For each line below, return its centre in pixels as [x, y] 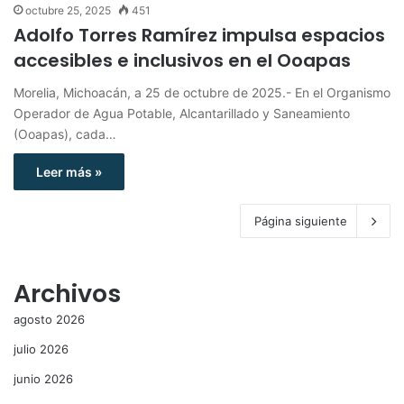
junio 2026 [43, 378]
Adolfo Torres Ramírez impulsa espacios [199, 35]
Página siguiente [301, 220]
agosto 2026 [49, 319]
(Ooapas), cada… [65, 133]
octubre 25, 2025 [68, 10]
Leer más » [69, 171]
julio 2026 [41, 349]
